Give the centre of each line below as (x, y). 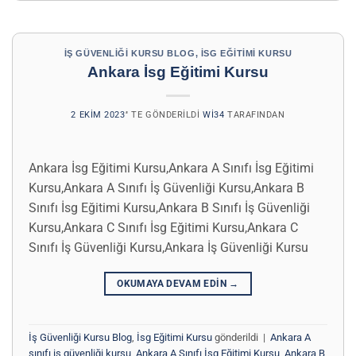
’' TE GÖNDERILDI (163, 114)
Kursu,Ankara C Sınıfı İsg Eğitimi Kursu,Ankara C (163, 227)
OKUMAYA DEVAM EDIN (173, 283)
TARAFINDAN (255, 114)
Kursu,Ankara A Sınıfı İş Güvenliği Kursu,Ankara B (166, 188)
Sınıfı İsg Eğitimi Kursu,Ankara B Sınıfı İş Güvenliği (169, 207)
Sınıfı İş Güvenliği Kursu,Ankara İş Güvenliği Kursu (168, 247)
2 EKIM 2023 (98, 114)
